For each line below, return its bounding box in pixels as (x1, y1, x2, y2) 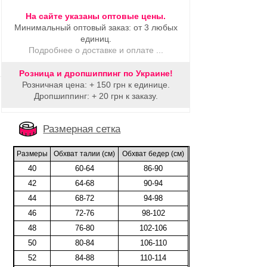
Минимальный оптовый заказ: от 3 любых (14, 23, 178, 32)
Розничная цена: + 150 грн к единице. (21, 80, 170, 89)
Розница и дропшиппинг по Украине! (18, 69, 173, 78)
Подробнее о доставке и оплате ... (28, 45, 163, 55)
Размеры (17, 150, 48, 158)
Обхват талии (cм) (54, 150, 116, 158)
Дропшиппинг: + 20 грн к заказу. (33, 91, 158, 101)
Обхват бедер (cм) (122, 150, 185, 158)
